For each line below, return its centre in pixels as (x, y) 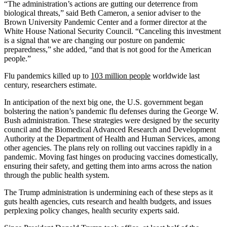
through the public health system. (57, 175)
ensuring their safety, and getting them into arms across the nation (108, 166)
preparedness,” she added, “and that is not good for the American (108, 49)
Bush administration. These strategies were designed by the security (112, 120)
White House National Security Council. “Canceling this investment (112, 31)
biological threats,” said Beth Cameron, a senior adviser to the (102, 13)
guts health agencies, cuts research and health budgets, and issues (108, 201)
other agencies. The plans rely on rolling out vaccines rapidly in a (108, 147)
